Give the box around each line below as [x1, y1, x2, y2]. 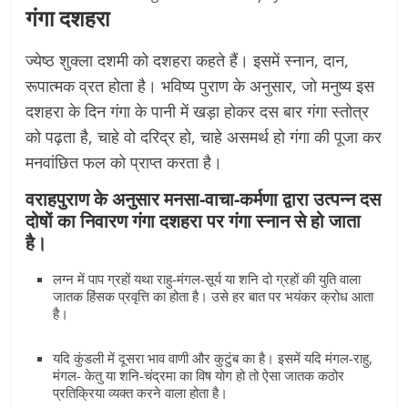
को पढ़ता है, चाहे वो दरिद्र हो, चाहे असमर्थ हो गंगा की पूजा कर [25, 126, 382, 148]
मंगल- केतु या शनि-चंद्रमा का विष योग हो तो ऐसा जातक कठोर [53, 366, 345, 384]
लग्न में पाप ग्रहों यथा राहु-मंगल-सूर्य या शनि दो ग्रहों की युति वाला [53, 270, 362, 288]
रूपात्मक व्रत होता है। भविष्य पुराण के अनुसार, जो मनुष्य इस [25, 75, 375, 97]
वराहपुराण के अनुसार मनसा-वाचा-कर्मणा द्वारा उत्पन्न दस [25, 187, 382, 211]
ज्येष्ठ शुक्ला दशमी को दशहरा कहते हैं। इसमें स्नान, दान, [25, 49, 350, 71]
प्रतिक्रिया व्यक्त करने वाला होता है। [53, 383, 229, 402]
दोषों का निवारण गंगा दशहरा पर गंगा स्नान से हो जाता [25, 209, 362, 233]
